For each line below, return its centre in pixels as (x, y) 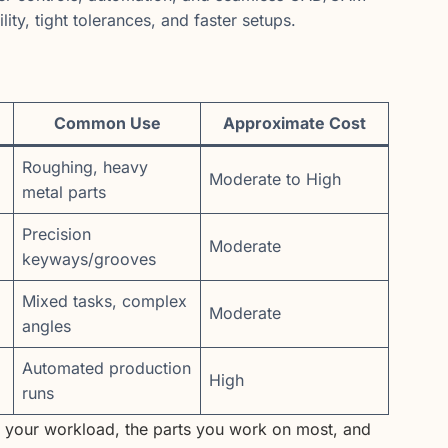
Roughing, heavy (85, 167)
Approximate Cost (294, 123)
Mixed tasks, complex (104, 301)
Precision (56, 234)
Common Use (107, 123)
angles (46, 326)
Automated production (106, 368)
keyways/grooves (89, 259)
